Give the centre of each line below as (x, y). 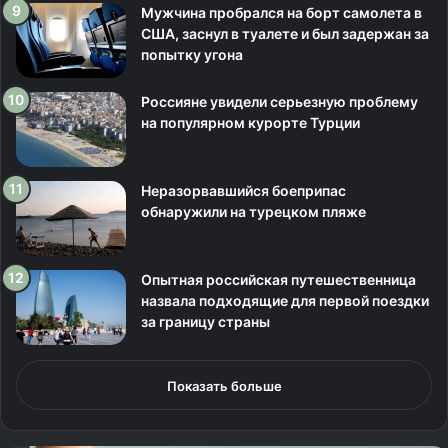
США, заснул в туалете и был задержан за (285, 34)
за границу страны (205, 322)
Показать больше (224, 386)
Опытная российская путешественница (278, 280)
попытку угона (192, 55)
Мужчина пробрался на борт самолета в (281, 13)
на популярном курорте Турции (250, 123)
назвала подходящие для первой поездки (285, 301)
